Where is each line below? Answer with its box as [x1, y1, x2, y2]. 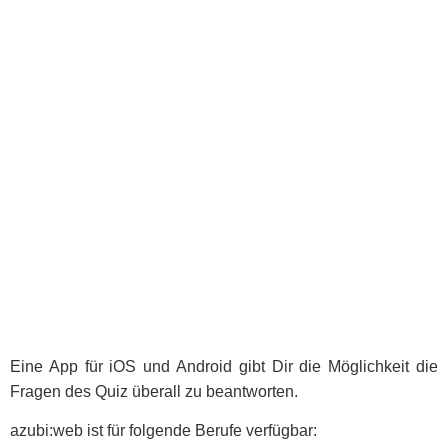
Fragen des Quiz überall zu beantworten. [10, 382, 298, 400]
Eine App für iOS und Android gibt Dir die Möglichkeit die [10, 357, 438, 375]
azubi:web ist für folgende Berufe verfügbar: [10, 422, 317, 440]
